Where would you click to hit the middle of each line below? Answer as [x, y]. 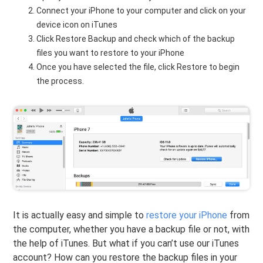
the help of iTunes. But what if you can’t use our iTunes [126, 244]
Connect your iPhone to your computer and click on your [141, 11]
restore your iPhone [187, 215]
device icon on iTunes [77, 25]
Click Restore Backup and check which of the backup [136, 39]
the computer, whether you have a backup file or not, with [131, 230]
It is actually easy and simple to [80, 215]
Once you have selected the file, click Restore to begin [138, 67]
